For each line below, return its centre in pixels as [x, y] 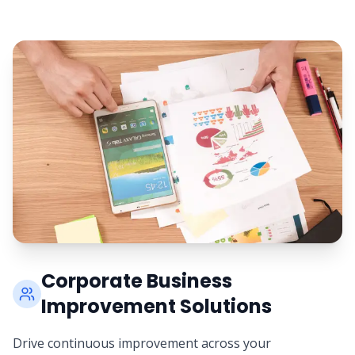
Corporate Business [137, 281]
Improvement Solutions [157, 306]
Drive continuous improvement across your [142, 343]
